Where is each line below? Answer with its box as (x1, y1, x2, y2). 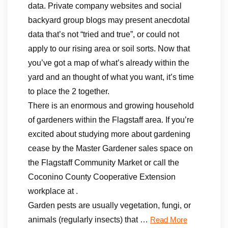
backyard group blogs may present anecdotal (28, 16, 190, 24)
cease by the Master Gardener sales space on (28, 144, 193, 153)
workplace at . (28, 187, 78, 195)
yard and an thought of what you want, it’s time (28, 73, 194, 81)
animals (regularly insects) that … (28, 215, 150, 224)
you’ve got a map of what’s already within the (28, 59, 189, 67)
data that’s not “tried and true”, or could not (28, 30, 179, 39)
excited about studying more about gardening (28, 130, 190, 138)
